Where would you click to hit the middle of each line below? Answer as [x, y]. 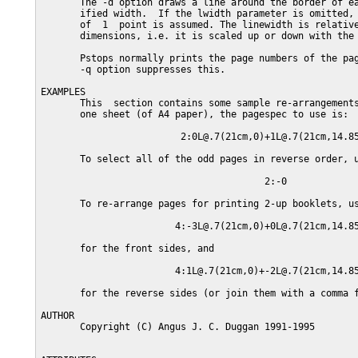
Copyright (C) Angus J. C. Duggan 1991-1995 [178, 327]
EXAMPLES [63, 92]
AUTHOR [58, 316]
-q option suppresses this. [133, 70]
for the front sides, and [127, 249]
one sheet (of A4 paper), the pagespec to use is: [195, 114]
